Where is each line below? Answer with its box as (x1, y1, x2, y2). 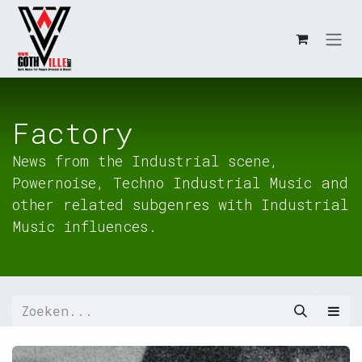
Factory (12, 114, 133, 152)
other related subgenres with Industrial (12, 195, 348, 214)
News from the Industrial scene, (12, 151, 278, 170)
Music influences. (12, 217, 157, 236)
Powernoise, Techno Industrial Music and (12, 173, 348, 192)
